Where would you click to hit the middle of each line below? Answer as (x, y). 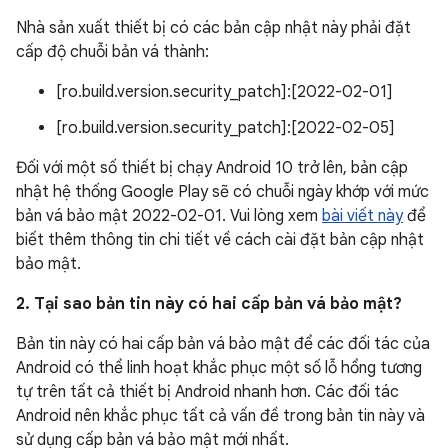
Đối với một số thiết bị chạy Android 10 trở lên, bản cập (212, 168)
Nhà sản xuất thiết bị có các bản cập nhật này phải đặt (213, 28)
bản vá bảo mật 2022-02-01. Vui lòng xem (169, 216)
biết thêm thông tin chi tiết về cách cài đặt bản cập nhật (220, 240)
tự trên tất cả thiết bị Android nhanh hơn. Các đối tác (207, 392)
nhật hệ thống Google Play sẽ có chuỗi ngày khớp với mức (222, 192)
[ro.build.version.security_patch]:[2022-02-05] (225, 128)
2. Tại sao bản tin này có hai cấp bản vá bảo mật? (209, 304)
